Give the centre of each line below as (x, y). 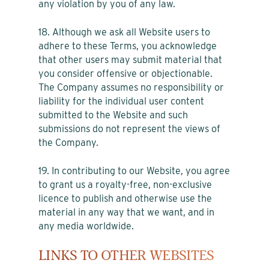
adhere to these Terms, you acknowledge (128, 46)
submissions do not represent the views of (129, 128)
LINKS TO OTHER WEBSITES (126, 255)
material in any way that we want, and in (126, 212)
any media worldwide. (86, 226)
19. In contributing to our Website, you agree (134, 171)
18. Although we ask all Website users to (124, 32)
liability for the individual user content (121, 101)
